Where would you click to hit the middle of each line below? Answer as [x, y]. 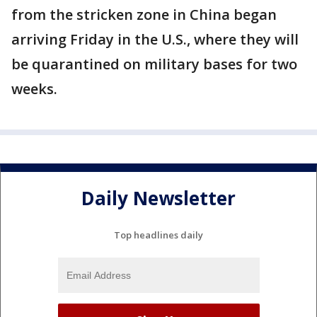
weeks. [34, 88]
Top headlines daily [158, 235]
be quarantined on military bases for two [154, 64]
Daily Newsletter [158, 198]
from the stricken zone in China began [144, 14]
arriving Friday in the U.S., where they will [155, 39]
